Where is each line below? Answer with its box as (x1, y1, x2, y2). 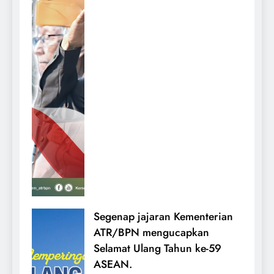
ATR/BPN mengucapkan (94, 224, 209, 241)
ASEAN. (94, 256, 132, 273)
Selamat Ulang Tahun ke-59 (94, 240, 221, 257)
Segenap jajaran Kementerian (94, 209, 233, 225)
